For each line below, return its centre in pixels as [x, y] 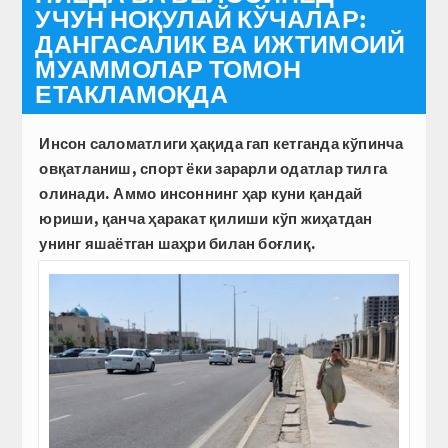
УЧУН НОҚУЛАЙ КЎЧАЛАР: [201, 18]
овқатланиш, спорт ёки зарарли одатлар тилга [213, 168]
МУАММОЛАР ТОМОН [168, 68]
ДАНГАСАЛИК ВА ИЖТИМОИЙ [220, 43]
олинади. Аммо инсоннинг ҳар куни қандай [201, 193]
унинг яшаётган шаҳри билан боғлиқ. [178, 243]
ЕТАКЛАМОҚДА [131, 93]
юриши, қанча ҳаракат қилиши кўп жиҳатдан [206, 218]
